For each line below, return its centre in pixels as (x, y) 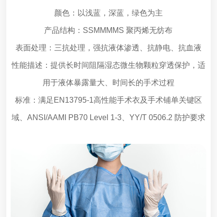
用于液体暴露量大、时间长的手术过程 (108, 83)
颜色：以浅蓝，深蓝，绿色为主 (108, 13)
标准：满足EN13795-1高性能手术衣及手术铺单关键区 (108, 100)
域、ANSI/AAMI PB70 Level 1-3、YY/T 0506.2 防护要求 (108, 117)
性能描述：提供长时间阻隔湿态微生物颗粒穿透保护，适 (108, 65)
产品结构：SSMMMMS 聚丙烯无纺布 (108, 30)
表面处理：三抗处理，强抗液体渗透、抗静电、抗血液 (108, 48)
